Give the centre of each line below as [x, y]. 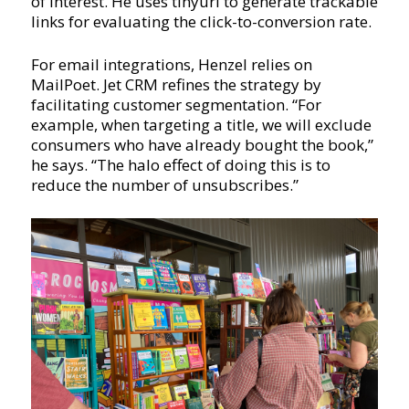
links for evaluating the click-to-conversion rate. [201, 21]
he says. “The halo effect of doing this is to [180, 164]
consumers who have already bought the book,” [202, 144]
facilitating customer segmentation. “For [176, 104]
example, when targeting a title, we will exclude [201, 124]
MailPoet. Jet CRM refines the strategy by [176, 84]
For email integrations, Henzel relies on [171, 64]
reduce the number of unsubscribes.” [164, 184]
